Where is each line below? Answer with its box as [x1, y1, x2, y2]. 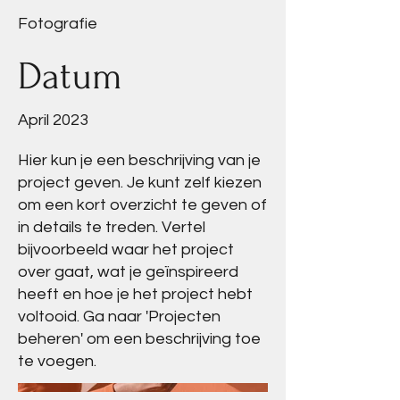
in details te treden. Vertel [18, 219, 205, 236]
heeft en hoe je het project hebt [18, 286, 253, 303]
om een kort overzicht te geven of [18, 196, 267, 213]
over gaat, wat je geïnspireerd [18, 263, 238, 280]
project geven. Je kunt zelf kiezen [18, 174, 262, 191]
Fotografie [18, 15, 97, 32]
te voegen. [18, 353, 96, 370]
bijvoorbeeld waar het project [18, 241, 234, 258]
